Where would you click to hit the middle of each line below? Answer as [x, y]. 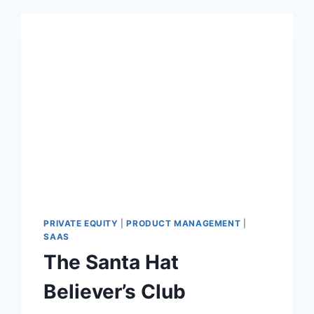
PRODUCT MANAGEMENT [184, 224]
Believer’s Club [115, 292]
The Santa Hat [111, 262]
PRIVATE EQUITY [81, 224]
